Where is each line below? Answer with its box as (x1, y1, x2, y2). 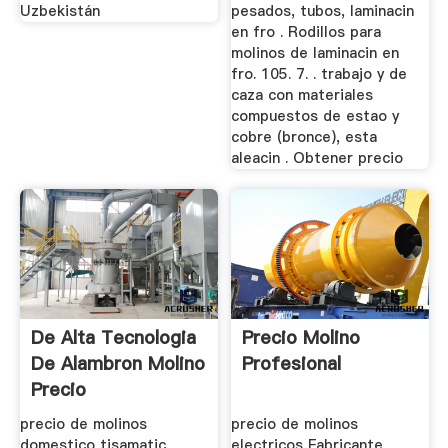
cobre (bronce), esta (231, 127, 378, 148)
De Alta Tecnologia (30, 324, 196, 350)
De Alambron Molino (30, 350, 205, 376)
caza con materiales (231, 85, 374, 106)
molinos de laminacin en (231, 43, 400, 64)
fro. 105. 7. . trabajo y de (231, 64, 408, 85)
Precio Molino (242, 324, 361, 350)
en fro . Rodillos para (231, 22, 382, 43)
